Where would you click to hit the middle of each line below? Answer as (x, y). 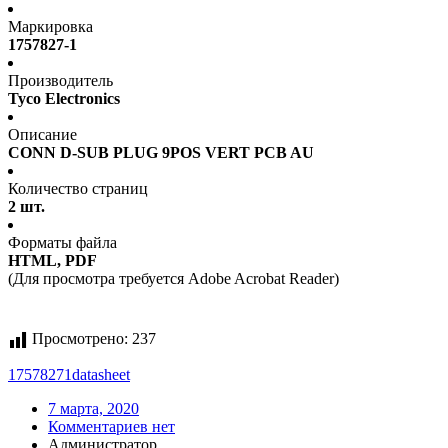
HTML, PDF (52, 261)
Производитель (60, 81)
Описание (42, 135)
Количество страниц (78, 189)
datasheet (101, 375)
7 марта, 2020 (93, 409)
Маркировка (50, 27)
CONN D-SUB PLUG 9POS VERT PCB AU (161, 153)
